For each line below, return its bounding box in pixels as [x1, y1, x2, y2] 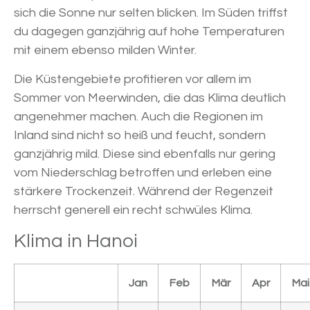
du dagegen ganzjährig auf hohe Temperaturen [14, 25, 284, 39]
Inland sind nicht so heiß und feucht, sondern [14, 129, 266, 143]
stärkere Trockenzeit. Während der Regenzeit [14, 185, 273, 199]
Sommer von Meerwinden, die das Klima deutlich [14, 91, 286, 105]
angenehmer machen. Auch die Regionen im [14, 110, 263, 124]
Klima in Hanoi [14, 231, 138, 252]
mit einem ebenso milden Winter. [14, 44, 197, 57]
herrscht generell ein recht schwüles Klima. [14, 203, 253, 217]
